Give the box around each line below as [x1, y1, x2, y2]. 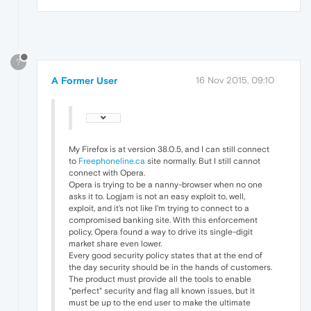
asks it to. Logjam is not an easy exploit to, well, [69, 191, 245, 201]
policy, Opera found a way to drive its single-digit [69, 226, 253, 237]
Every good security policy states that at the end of [69, 250, 262, 260]
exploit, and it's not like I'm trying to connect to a [69, 203, 249, 213]
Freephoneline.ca [78, 155, 145, 166]
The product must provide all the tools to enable [69, 274, 251, 284]
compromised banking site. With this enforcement [69, 215, 258, 225]
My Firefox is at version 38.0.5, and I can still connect [69, 144, 269, 154]
